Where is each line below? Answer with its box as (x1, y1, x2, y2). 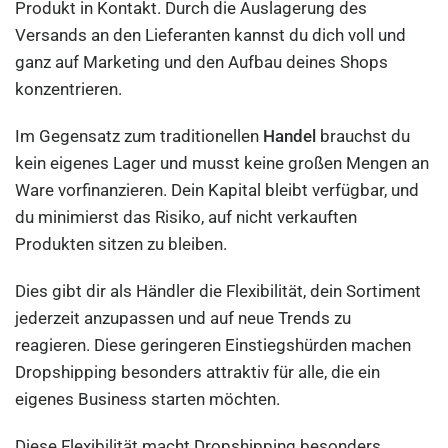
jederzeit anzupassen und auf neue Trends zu (15, 308, 352, 328)
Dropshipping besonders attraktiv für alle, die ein (15, 362, 381, 382)
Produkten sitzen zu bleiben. (15, 234, 232, 254)
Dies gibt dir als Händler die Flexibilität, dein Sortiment (15, 281, 422, 301)
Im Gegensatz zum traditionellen (15, 126, 264, 146)
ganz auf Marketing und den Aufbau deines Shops (15, 52, 389, 72)
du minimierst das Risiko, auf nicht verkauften (15, 207, 358, 227)
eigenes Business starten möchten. (15, 389, 285, 409)
